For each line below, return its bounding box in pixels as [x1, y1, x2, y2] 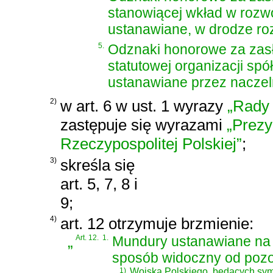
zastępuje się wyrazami [60, 115, 227, 134]
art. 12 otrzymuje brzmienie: [60, 214, 253, 233]
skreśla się [60, 155, 135, 174]
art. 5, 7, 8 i [60, 174, 138, 193]
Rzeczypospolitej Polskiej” [60, 134, 242, 153]
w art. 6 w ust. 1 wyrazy [60, 96, 227, 115]
